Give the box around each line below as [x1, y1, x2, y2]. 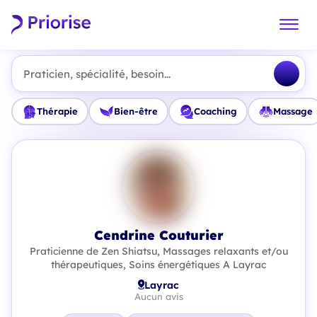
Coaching [193, 105, 237, 117]
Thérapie [36, 105, 78, 117]
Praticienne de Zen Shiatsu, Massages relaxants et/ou [29, 245, 288, 258]
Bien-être [113, 105, 158, 117]
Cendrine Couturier [93, 227, 224, 243]
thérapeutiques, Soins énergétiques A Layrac [51, 258, 266, 271]
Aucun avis [134, 291, 183, 302]
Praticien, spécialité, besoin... [23, 67, 171, 81]
